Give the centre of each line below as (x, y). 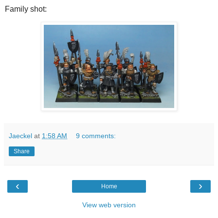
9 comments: (96, 136)
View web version (109, 205)
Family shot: (26, 9)
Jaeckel (20, 136)
